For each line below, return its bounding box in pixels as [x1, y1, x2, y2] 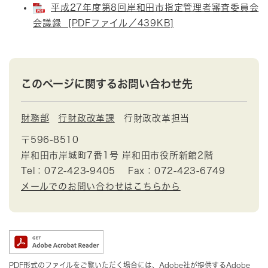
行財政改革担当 [123, 113, 190, 123]
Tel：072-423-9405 [21, 166, 115, 175]
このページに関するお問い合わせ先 [21, 78, 193, 89]
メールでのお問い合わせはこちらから [21, 181, 181, 191]
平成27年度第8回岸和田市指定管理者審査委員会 [51, 2, 259, 12]
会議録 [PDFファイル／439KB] [33, 18, 174, 28]
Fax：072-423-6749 [127, 166, 226, 175]
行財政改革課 [58, 113, 115, 123]
